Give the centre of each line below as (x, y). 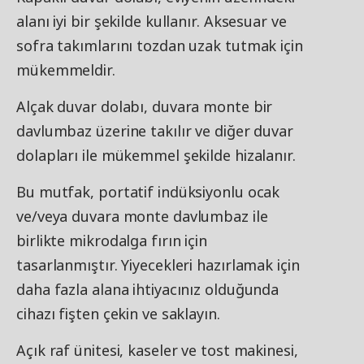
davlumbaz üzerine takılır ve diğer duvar (155, 131)
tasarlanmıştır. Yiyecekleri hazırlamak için (158, 265)
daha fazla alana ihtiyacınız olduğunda (148, 290)
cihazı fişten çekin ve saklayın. (118, 314)
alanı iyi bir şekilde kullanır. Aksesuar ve (152, 22)
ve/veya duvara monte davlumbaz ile (142, 217)
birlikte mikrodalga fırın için (112, 241)
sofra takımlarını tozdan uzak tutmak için (160, 46)
